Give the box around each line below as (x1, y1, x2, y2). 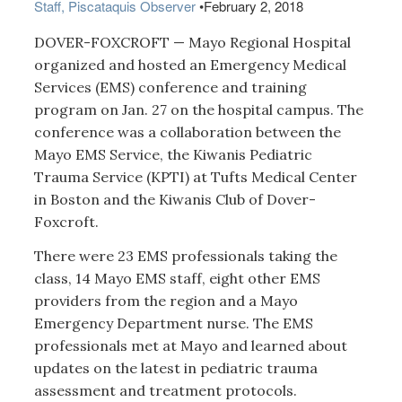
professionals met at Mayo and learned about (33, 336, 347, 354)
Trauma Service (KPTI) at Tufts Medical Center (33, 168, 357, 187)
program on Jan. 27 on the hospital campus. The (33, 100, 363, 119)
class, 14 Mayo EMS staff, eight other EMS (33, 268, 320, 287)
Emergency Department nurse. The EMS (33, 313, 313, 332)
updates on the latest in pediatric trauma (33, 358, 318, 377)
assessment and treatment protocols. (33, 380, 297, 399)
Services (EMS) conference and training (33, 78, 307, 97)
